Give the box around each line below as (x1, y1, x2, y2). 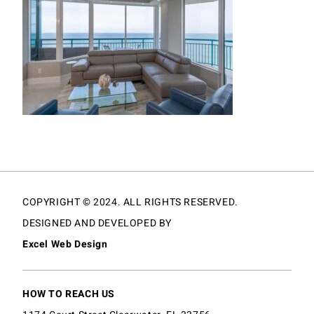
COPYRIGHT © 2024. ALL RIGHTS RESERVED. (22, 195, 238, 210)
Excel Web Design (22, 237, 108, 252)
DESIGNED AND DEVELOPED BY (22, 216, 172, 231)
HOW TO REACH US (22, 287, 115, 301)
